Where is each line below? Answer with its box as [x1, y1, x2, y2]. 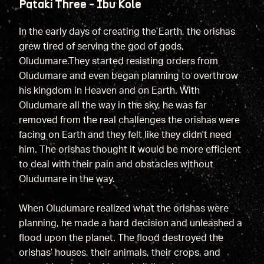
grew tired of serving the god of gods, [18, 41, 184, 51]
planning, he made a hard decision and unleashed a [18, 218, 242, 228]
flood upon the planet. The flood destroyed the [18, 233, 223, 243]
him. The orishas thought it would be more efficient [18, 144, 241, 154]
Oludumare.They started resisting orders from [18, 56, 218, 66]
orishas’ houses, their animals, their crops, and [18, 247, 220, 258]
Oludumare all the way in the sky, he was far [18, 100, 207, 110]
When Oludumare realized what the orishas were [18, 203, 229, 213]
